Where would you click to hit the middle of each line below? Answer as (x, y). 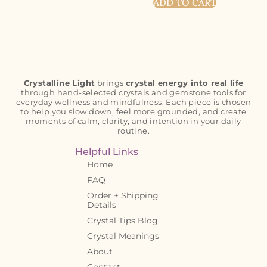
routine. (133, 131)
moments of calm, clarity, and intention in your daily (133, 121)
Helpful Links (107, 152)
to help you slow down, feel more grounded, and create (133, 112)
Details (102, 205)
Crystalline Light (59, 83)
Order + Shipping (123, 196)
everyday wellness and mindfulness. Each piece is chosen (133, 102)
